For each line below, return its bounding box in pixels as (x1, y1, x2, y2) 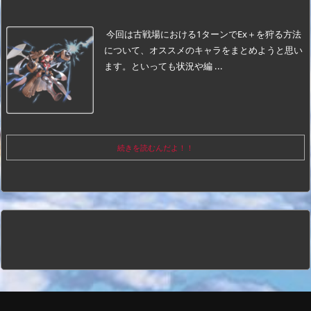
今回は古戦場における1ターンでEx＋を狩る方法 (106, 27, 301, 40)
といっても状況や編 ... (131, 59, 223, 72)
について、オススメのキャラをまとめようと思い (104, 43, 303, 56)
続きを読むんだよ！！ (117, 142, 194, 153)
